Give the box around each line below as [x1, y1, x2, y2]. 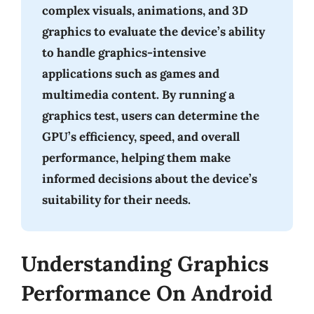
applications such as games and [42, 65, 219, 81]
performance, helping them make [42, 149, 231, 165]
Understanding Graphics [21, 250, 269, 277]
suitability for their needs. [42, 191, 191, 207]
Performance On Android [21, 280, 273, 306]
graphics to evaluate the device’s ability [42, 23, 265, 39]
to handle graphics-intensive [42, 44, 206, 60]
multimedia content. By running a [42, 86, 235, 102]
